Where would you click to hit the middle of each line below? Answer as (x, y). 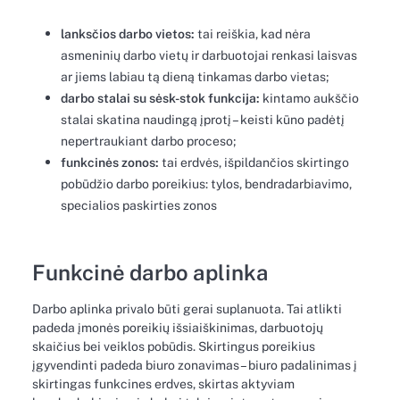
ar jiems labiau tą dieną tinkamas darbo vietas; (195, 77)
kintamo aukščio (309, 99)
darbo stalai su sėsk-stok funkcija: (160, 99)
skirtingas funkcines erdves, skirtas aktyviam (163, 384)
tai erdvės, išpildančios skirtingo (254, 163)
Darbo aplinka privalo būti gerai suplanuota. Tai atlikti (187, 309)
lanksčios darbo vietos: (128, 34)
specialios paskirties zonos (139, 206)
